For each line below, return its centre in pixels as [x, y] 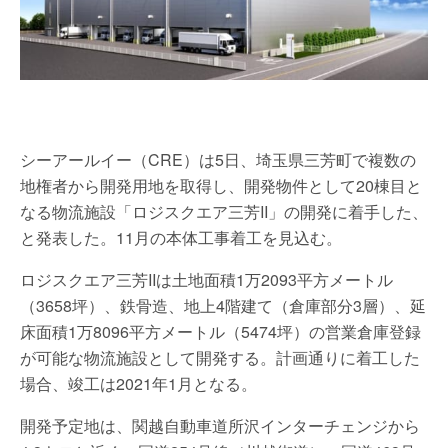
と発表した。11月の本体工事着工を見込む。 [181, 237]
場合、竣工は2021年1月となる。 [138, 383]
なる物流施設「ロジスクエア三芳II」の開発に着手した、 [224, 211]
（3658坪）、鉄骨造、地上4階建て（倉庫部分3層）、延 [223, 305]
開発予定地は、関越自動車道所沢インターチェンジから [220, 425]
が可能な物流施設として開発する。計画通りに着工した [220, 357]
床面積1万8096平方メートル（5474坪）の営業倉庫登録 [220, 331]
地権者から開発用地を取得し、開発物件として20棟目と [221, 185]
